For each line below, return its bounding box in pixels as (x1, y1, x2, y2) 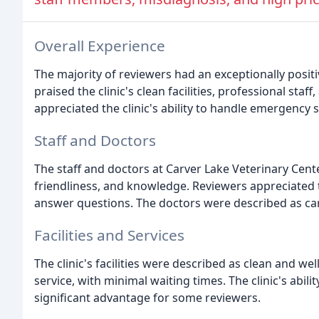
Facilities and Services (34, 224, 184, 245)
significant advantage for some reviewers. (34, 289, 261, 305)
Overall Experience (34, 36, 165, 56)
